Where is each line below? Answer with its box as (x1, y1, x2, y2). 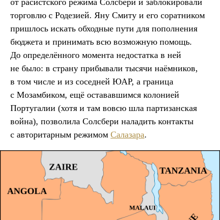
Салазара (110, 130, 144, 140)
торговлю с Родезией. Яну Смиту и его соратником (10, 10, 205, 21)
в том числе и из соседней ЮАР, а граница (10, 77, 173, 87)
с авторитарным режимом (10, 130, 110, 140)
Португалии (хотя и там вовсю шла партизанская (10, 103, 197, 113)
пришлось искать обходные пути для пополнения (10, 24, 197, 34)
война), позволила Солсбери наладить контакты (10, 116, 193, 127)
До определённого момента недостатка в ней (10, 50, 181, 60)
